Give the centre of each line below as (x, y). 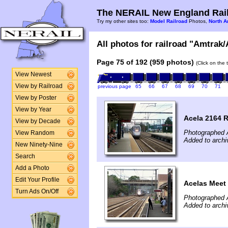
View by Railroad (39, 86)
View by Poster (36, 98)
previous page (114, 86)
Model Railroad (169, 21)
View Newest (33, 74)
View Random (35, 133)
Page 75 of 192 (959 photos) (145, 62)
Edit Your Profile (37, 180)
